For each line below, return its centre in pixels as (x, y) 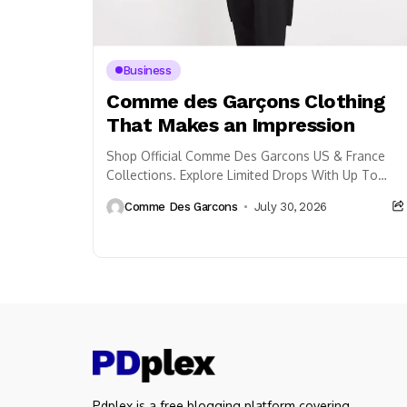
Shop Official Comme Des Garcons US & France (246, 155)
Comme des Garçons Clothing (246, 101)
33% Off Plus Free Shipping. (188, 194)
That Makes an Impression (231, 124)
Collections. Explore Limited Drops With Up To (242, 174)
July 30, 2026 (290, 207)
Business (147, 70)
